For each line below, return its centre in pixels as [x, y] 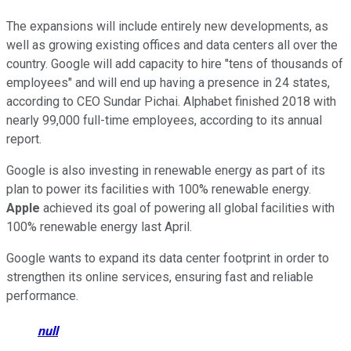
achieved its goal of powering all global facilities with [189, 208]
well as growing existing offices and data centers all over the [172, 45]
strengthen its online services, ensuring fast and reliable [160, 277]
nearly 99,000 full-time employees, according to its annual [164, 120]
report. [24, 139]
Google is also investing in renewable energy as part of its [166, 170]
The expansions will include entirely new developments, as [167, 26]
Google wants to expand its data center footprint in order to [168, 258]
